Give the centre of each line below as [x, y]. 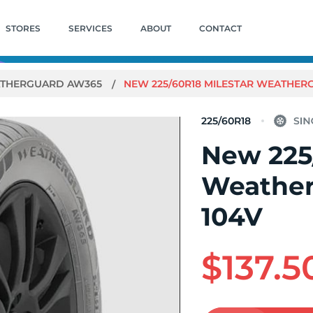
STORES [23, 28]
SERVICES [90, 28]
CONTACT [220, 28]
